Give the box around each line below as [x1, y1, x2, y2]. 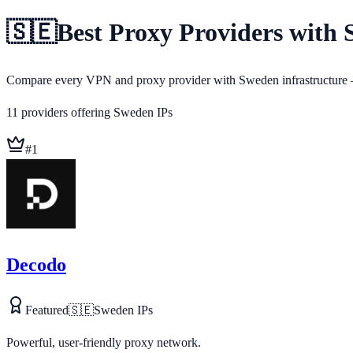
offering [68, 105, 110, 119]
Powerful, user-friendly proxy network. [6, 335, 201, 349]
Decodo [6, 254, 66, 275]
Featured [25, 303, 69, 317]
